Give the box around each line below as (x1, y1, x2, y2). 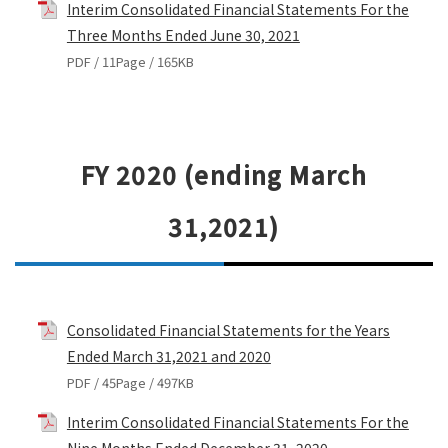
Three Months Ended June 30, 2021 (66, 24, 300, 45)
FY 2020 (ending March (80, 156, 368, 192)
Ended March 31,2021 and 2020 (66, 346, 271, 367)
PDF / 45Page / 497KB (66, 373, 194, 393)
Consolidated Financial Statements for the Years (66, 320, 390, 341)
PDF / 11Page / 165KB (66, 51, 194, 71)
